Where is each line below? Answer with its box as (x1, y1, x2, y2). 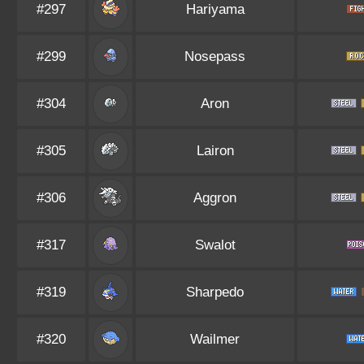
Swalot (194, 237, 236, 253)
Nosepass (184, 49, 245, 64)
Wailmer (190, 331, 240, 347)
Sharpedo (186, 284, 244, 300)
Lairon (196, 143, 234, 158)
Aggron (193, 190, 236, 206)
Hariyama (185, 2, 245, 17)
